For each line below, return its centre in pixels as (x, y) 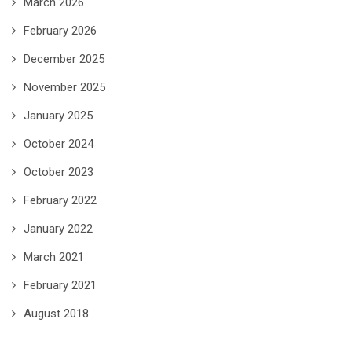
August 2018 (56, 313)
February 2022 (60, 200)
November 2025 (64, 87)
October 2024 (59, 144)
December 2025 (64, 59)
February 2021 (60, 285)
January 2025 (58, 115)
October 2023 (59, 172)
